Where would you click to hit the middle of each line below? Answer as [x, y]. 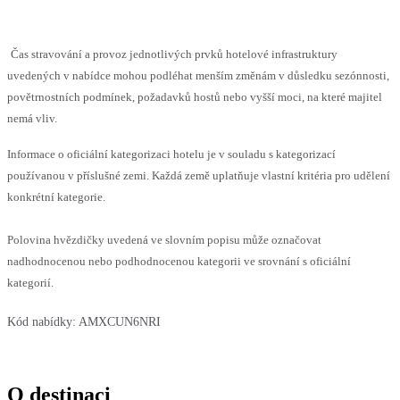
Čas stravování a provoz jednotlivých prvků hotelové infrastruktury [174, 54]
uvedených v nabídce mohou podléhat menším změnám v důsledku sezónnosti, [198, 75]
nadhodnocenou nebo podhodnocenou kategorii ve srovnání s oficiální [179, 261]
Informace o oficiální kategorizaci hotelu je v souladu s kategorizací [171, 154]
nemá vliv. [32, 118]
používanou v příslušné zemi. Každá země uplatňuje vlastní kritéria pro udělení [199, 175]
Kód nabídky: [42, 321]
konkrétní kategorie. [56, 196]
